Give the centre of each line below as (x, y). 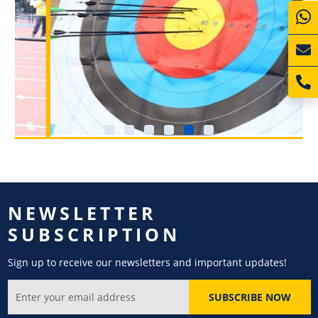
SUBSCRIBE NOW (250, 297)
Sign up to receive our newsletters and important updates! (147, 263)
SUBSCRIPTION (94, 235)
